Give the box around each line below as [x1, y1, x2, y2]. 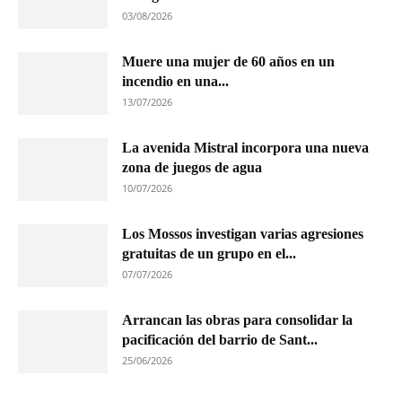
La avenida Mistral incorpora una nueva [122, 140, 369, 155]
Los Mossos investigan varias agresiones [122, 226, 363, 241]
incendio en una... [122, 74, 229, 89]
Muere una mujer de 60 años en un [122, 54, 335, 69]
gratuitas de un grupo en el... [122, 246, 296, 261]
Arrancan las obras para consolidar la [122, 312, 353, 328]
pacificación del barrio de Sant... [122, 332, 318, 347]
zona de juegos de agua [122, 160, 262, 175]
